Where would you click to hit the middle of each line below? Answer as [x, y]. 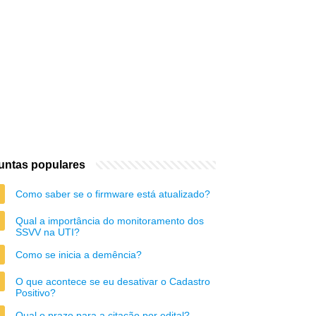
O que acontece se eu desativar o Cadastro [113, 281]
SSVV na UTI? [48, 232]
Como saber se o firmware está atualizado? [113, 194]
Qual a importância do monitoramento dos [110, 221]
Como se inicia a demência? [79, 255]
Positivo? [36, 293]
